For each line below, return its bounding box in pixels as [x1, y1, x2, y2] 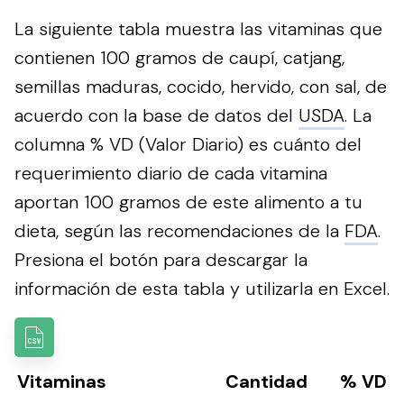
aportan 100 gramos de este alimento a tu [14, 189, 363, 214]
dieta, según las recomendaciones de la [14, 218, 344, 243]
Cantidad [225, 369, 308, 393]
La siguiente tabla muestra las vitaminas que [14, 16, 382, 41]
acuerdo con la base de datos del [14, 103, 298, 127]
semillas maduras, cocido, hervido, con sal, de [14, 74, 387, 98]
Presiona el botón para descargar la [14, 247, 308, 271]
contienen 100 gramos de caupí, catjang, [14, 45, 344, 69]
